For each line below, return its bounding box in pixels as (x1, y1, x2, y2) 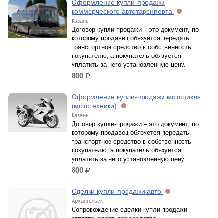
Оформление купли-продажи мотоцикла (72, 93, 201, 101)
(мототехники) (72, 102, 119, 109)
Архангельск (72, 198, 103, 204)
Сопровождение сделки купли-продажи (72, 206, 187, 213)
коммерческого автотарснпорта (72, 7, 174, 15)
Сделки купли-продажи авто (72, 187, 163, 195)
